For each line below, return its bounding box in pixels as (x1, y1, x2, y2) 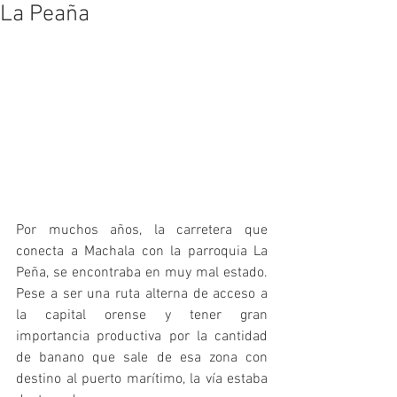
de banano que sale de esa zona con (16, 349, 268, 368)
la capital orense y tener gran (16, 307, 268, 325)
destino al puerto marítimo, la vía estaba (16, 370, 268, 389)
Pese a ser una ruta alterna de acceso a (16, 285, 268, 304)
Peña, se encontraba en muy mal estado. (16, 264, 268, 283)
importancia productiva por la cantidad (16, 328, 268, 346)
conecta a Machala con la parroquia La (16, 243, 268, 261)
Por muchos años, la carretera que (16, 222, 268, 240)
